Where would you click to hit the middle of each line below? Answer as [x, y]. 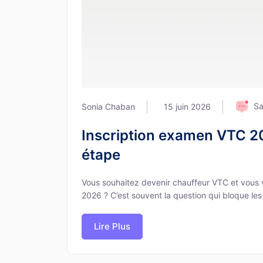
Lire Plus [112, 227]
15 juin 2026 [187, 106]
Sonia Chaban [108, 106]
